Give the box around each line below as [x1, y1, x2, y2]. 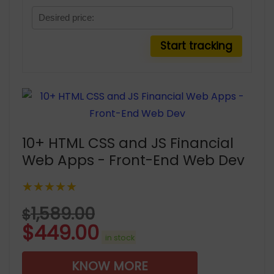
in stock [103, 232, 135, 243]
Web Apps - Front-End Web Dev [22, 150, 245, 171]
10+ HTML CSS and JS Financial [22, 133, 234, 154]
